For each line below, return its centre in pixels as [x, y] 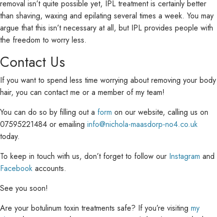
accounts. [49, 168]
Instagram [185, 156]
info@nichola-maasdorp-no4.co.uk [142, 124]
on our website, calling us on [160, 112]
